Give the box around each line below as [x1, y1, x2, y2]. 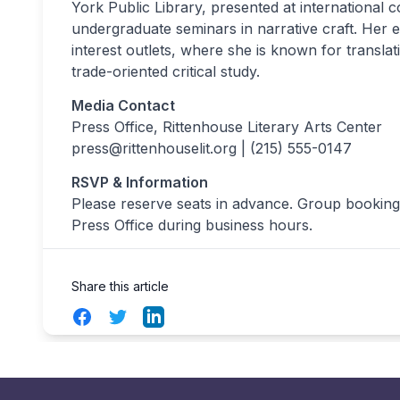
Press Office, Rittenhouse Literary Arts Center [71, 118, 382, 136]
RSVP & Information [71, 173, 208, 191]
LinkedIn [142, 307, 199, 325]
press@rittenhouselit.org [71, 139, 237, 157]
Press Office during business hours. [71, 216, 312, 234]
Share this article [71, 279, 169, 294]
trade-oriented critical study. [71, 62, 260, 80]
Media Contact [71, 96, 175, 114]
